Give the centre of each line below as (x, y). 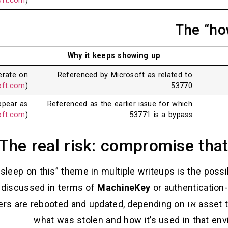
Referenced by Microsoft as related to (125, 75)
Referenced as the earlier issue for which (120, 104)
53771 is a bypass (161, 115)
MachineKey (124, 188)
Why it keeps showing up (114, 56)
